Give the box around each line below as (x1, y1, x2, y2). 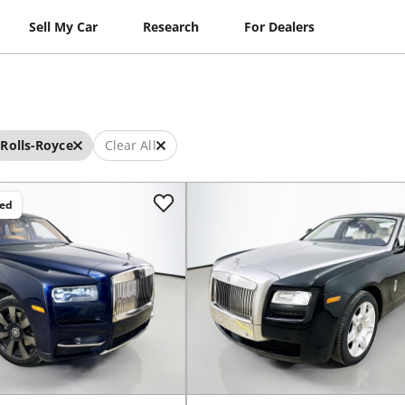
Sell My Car (29, 17, 99, 35)
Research (143, 17, 200, 35)
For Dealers (244, 17, 316, 35)
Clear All (104, 137, 156, 154)
